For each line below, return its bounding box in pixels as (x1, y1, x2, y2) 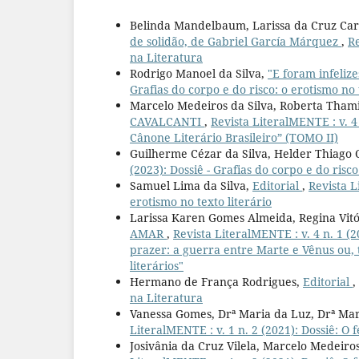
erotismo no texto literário (130, 194, 272, 210)
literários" (130, 258, 184, 274)
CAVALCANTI (130, 114, 204, 130)
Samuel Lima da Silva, (130, 178, 252, 194)
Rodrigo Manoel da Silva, (130, 66, 268, 82)
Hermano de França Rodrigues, (130, 274, 303, 290)
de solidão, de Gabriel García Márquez (130, 34, 341, 50)
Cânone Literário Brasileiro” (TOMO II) (130, 130, 338, 146)
